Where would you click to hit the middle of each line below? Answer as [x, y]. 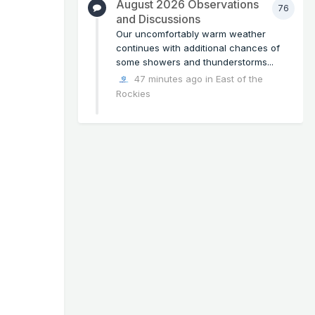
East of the [240, 78]
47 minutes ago [169, 78]
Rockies [133, 93]
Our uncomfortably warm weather [191, 33]
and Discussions [158, 19]
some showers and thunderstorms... [195, 62]
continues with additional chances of [198, 47]
